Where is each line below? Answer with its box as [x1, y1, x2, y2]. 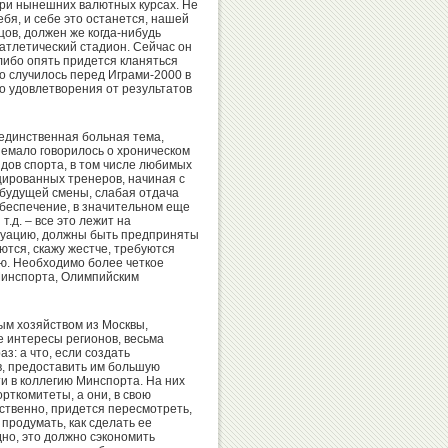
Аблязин [238, 233, 296, 252]
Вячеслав [238, 347, 303, 366]
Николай [358, 107, 417, 126]
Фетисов [238, 367, 296, 386]
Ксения [358, 347, 408, 366]
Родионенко [358, 247, 440, 266]
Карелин [238, 127, 298, 146]
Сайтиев [358, 7, 416, 26]
